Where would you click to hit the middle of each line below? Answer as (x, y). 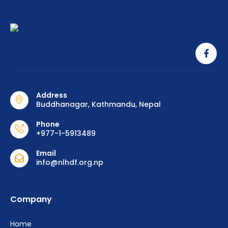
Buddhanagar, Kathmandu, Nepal (98, 104)
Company (31, 199)
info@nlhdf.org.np (70, 162)
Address (52, 95)
